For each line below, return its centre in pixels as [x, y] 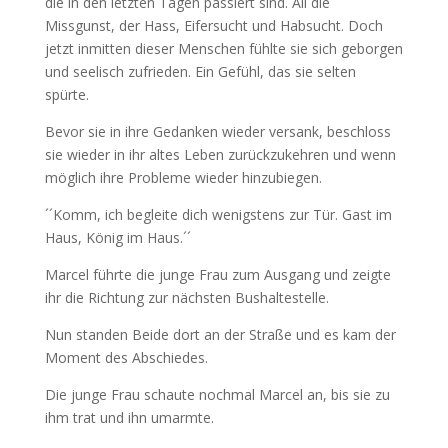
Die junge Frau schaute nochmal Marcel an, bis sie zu [217, 395]
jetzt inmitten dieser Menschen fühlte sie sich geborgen [223, 49]
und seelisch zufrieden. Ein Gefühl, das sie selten [200, 72]
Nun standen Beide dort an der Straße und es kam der [220, 335]
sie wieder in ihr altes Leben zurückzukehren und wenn [220, 155]
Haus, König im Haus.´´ [117, 238]
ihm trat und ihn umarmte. [129, 418]
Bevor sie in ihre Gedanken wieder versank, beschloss [217, 132]
